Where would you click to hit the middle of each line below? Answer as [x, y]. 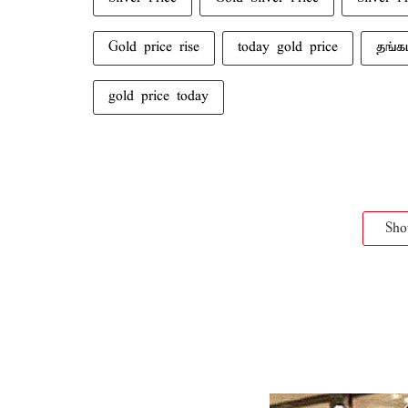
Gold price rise [154, 47]
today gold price [288, 47]
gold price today [158, 97]
